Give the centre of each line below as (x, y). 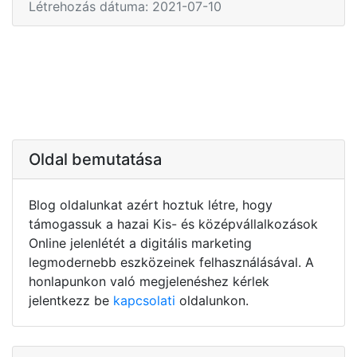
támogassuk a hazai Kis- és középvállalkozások (173, 224)
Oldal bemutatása (95, 159)
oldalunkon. (212, 300)
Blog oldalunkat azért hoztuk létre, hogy (151, 204)
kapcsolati (144, 300)
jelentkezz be (71, 300)
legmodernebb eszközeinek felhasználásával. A (171, 262)
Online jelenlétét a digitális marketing (140, 243)
